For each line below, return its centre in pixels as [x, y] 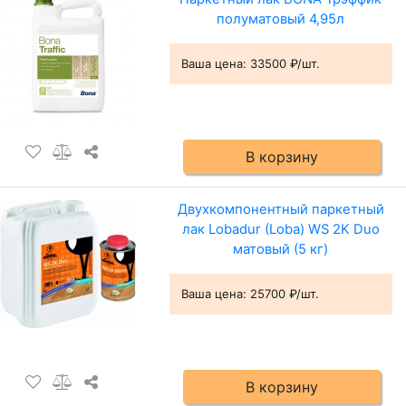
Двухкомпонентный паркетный [280, 210]
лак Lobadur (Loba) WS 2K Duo [280, 230]
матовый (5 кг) [281, 250]
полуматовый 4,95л [281, 19]
